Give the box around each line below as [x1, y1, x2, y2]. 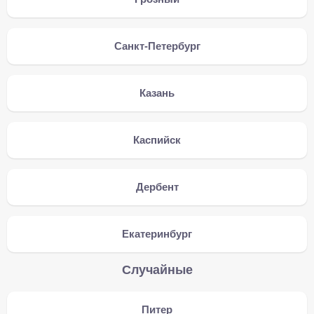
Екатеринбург [122, 228, 192, 240]
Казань [139, 87, 175, 99]
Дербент [135, 181, 179, 193]
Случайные [121, 263, 193, 277]
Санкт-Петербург [114, 40, 200, 52]
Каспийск [133, 134, 181, 146]
